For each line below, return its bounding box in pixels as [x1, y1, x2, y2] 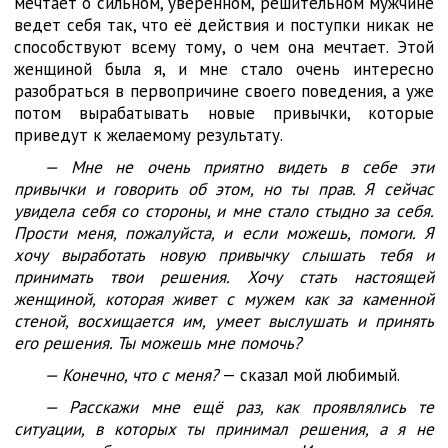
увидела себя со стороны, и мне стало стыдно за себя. [14, 200, 434, 222]
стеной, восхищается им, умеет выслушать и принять [14, 310, 434, 332]
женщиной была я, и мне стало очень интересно [14, 58, 434, 80]
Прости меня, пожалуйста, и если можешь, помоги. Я [14, 222, 434, 244]
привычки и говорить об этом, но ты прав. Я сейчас [14, 178, 434, 200]
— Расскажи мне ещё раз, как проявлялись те [44, 396, 434, 418]
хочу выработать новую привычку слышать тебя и [14, 244, 434, 266]
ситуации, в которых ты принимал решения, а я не [14, 418, 434, 440]
